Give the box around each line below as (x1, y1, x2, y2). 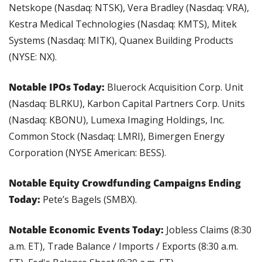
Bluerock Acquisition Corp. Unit (107, 81, 243, 94)
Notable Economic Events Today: (9, 223, 166, 237)
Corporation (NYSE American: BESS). (9, 146, 166, 160)
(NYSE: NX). (9, 50, 57, 64)
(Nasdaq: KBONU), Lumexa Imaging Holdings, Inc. (9, 113, 225, 127)
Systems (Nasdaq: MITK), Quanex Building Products (9, 34, 233, 47)
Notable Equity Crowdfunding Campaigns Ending (9, 177, 241, 190)
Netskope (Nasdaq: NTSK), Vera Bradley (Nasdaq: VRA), (9, 1, 249, 15)
